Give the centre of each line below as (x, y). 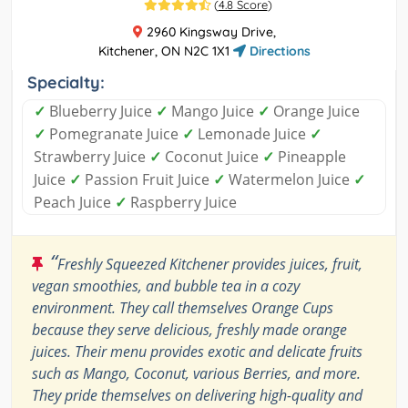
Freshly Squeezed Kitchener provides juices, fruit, (210, 265)
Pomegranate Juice (114, 134)
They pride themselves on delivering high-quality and (197, 396)
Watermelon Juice (289, 180)
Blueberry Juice (101, 112)
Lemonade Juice (252, 134)
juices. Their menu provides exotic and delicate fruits (197, 352)
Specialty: (66, 83)
